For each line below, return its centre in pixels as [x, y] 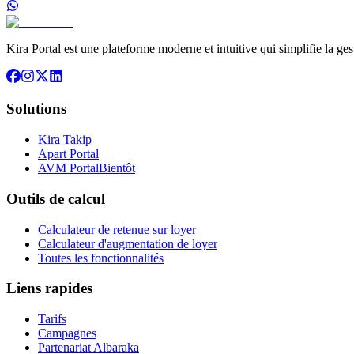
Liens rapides [49, 288]
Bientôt [117, 168]
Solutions [36, 109]
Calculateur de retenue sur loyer [117, 229]
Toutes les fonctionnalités [101, 258]
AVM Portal [68, 168]
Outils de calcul [56, 198]
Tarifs [52, 319]
